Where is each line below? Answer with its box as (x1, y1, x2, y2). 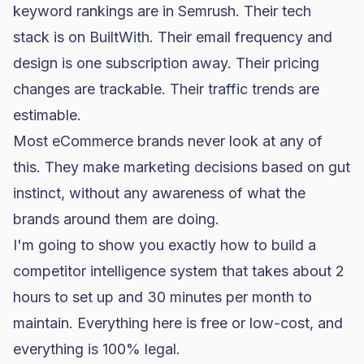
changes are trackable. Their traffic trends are (13, 80, 319, 97)
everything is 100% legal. (13, 340, 180, 357)
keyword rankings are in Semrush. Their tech (13, 2, 311, 19)
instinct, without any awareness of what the (13, 184, 305, 201)
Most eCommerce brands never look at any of (13, 132, 323, 149)
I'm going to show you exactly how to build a (13, 236, 316, 253)
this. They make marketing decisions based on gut (13, 158, 350, 175)
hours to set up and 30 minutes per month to (13, 288, 312, 305)
